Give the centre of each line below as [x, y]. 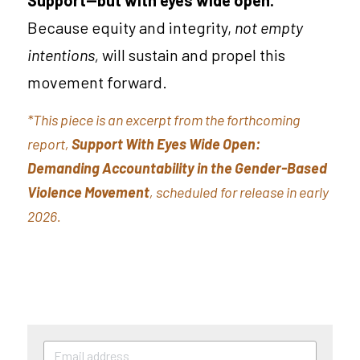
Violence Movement [88, 192]
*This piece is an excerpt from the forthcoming [164, 119]
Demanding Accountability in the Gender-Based [177, 168]
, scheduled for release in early [239, 192]
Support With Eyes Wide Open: [166, 143]
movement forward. [97, 82]
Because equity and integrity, [131, 27]
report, [49, 143]
